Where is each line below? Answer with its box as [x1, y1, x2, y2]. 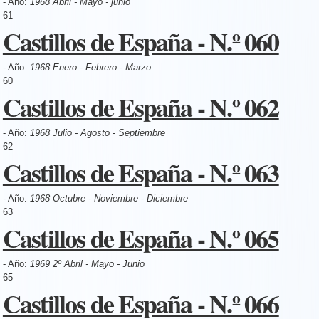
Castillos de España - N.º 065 [2, 219, 279, 256]
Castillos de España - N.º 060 [2, 22, 279, 60]
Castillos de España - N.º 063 [2, 153, 279, 191]
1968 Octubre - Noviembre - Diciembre [29, 192, 188, 204]
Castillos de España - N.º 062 [2, 88, 279, 125]
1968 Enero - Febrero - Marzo [29, 61, 151, 73]
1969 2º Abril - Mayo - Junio [29, 258, 145, 269]
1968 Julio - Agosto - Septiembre [29, 127, 165, 138]
